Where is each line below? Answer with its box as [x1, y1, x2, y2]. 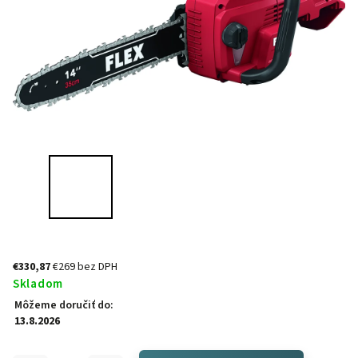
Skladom [13, 275, 63, 292]
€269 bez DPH [53, 259, 117, 275]
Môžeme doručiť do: [14, 297, 113, 313]
